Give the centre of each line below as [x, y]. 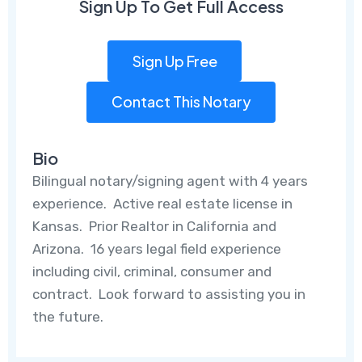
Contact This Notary [181, 102]
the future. [68, 316]
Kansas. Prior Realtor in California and [155, 226]
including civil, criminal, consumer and [152, 271]
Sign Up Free [175, 61]
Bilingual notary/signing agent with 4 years [170, 181]
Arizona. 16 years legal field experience [157, 248]
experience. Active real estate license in [163, 203]
